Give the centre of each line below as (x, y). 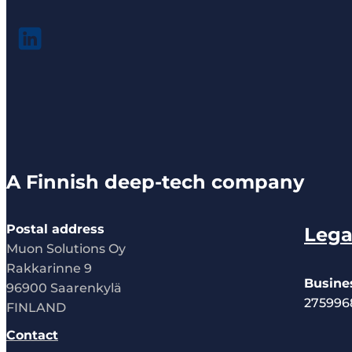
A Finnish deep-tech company (155, 182)
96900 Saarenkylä (64, 288)
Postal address (55, 229)
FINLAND (36, 308)
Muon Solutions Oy (66, 249)
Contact (32, 335)
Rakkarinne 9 (49, 268)
